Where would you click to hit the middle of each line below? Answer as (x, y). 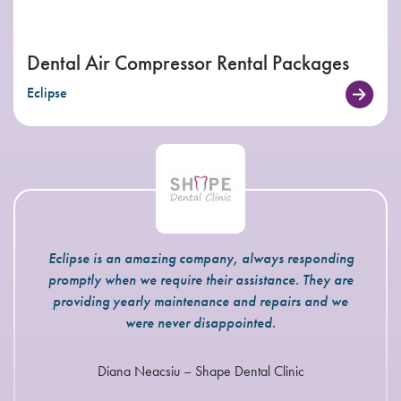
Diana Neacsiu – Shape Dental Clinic (200, 371)
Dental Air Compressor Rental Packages (188, 62)
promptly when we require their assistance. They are (200, 279)
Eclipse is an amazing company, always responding (200, 258)
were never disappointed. (200, 322)
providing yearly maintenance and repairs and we (200, 301)
